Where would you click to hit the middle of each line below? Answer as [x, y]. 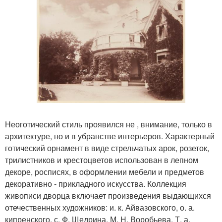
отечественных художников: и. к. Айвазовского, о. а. [100, 207]
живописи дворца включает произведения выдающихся [108, 195]
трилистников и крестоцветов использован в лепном [102, 160]
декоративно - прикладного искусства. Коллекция [96, 183]
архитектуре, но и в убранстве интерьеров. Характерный [110, 136]
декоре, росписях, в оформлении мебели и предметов [105, 171]
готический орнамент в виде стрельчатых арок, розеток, [107, 148]
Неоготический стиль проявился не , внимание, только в [109, 124]
